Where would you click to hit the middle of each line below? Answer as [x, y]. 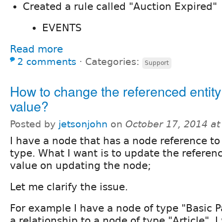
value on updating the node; [81, 165]
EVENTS [62, 28]
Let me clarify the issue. [69, 187]
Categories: [114, 61]
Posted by [34, 124]
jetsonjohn [83, 124]
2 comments [47, 61]
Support [157, 63]
